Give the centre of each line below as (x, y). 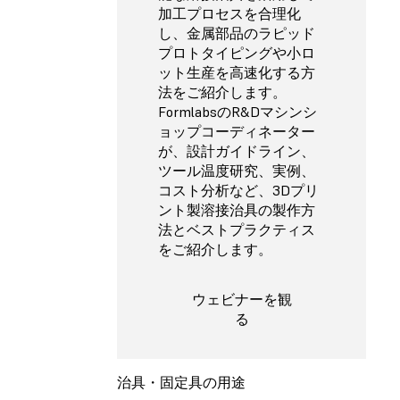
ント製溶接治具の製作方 (237, 210)
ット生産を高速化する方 (237, 73)
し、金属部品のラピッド (237, 33)
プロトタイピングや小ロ (237, 53)
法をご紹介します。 (222, 92)
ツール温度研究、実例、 (237, 171)
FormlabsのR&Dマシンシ (237, 112)
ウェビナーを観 (242, 300)
